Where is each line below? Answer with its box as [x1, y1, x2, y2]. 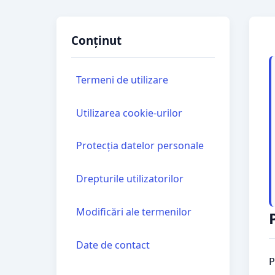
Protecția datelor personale [76, 139, 204, 153]
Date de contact [76, 238, 150, 252]
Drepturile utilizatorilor [76, 172, 184, 186]
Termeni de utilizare [76, 72, 168, 87]
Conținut [71, 33, 122, 48]
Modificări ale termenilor [76, 204, 192, 219]
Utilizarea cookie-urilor [76, 106, 182, 120]
